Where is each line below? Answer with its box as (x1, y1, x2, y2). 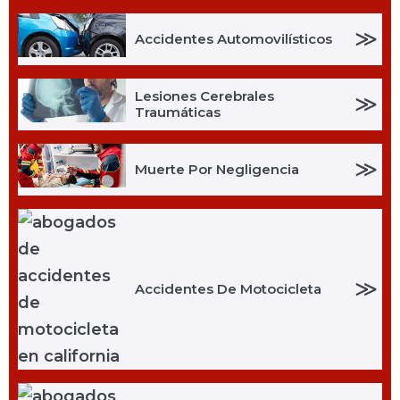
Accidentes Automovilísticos (134, 29, 332, 47)
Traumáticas (134, 103, 221, 121)
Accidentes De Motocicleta (134, 279, 321, 297)
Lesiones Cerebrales (134, 87, 274, 104)
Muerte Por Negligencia (134, 160, 299, 178)
